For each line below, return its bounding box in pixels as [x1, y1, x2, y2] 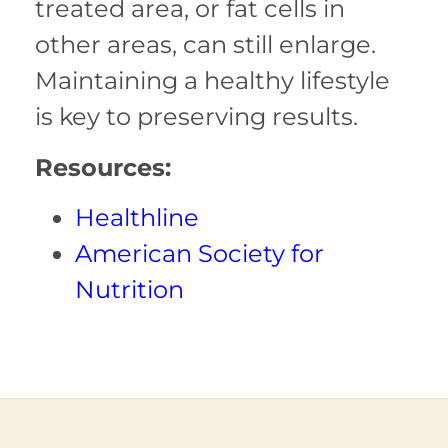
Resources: [35, 152, 171, 182]
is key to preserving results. [35, 102, 358, 132]
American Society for [75, 239, 324, 269]
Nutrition [75, 275, 184, 305]
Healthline [75, 203, 199, 233]
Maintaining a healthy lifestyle [35, 66, 390, 96]
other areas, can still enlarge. [35, 30, 376, 60]
